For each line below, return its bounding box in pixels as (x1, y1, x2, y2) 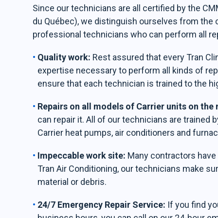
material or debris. (37, 177, 107, 187)
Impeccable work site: (37, 150, 128, 161)
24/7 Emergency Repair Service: (37, 200, 168, 210)
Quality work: (37, 52, 93, 62)
